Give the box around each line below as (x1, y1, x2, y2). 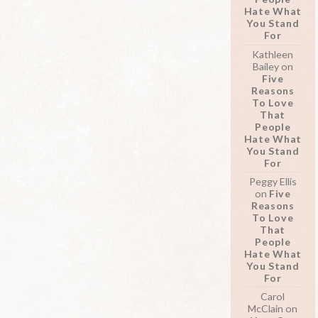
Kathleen (252, 48, 294, 60)
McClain (248, 302, 284, 315)
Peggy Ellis (248, 175, 297, 188)
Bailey (252, 60, 279, 72)
